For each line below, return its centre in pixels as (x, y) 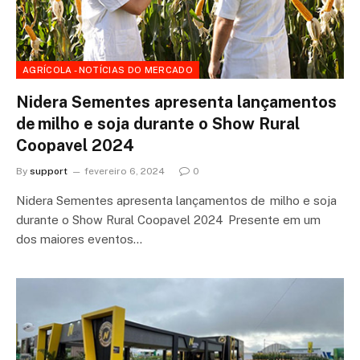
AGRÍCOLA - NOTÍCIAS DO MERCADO (108, 70)
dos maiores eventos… (79, 239)
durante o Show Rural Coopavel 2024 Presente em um (168, 219)
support (49, 171)
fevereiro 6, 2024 (125, 171)
